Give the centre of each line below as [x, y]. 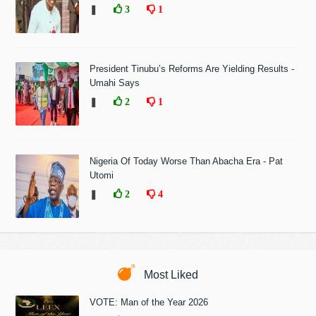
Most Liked [170, 275]
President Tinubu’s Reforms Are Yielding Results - [192, 69]
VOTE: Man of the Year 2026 [149, 303]
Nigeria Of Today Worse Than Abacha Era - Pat [187, 162]
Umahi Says [115, 83]
